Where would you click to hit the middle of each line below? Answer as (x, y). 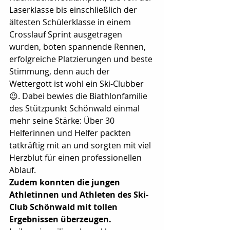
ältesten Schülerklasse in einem (71, 22)
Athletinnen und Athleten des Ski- (79, 195)
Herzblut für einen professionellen (76, 158)
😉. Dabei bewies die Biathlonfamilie (79, 96)
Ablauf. (23, 170)
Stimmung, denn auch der (61, 71)
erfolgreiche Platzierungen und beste (82, 59)
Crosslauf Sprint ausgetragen (67, 34)
